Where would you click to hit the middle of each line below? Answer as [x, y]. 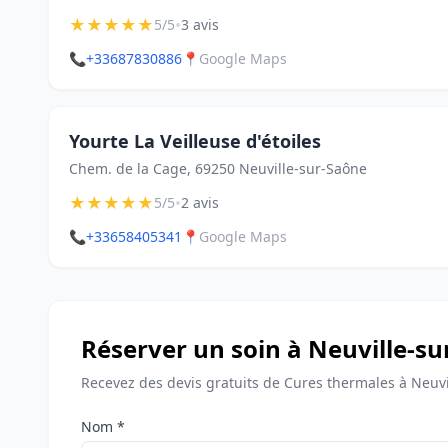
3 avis [200, 24]
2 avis [200, 202]
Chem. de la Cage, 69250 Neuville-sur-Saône [218, 168]
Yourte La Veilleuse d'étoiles [195, 141]
